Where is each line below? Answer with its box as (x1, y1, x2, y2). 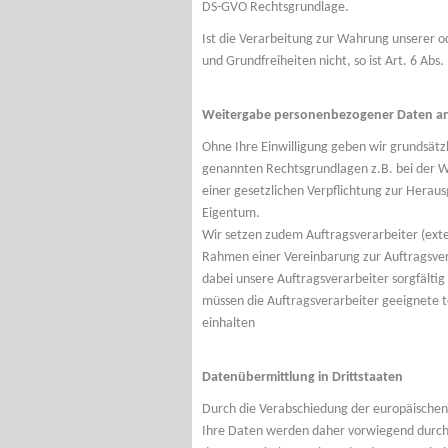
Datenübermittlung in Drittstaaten (202, 370, 403, 385)
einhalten (202, 316, 255, 331)
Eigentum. (202, 206, 260, 221)
